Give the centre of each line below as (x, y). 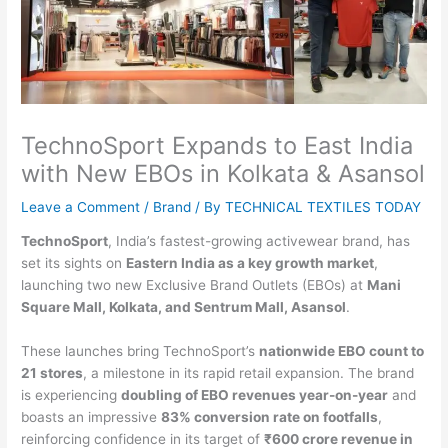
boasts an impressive (91, 417)
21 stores (52, 373)
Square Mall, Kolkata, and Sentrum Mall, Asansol (184, 307)
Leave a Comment (81, 206)
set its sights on (74, 263)
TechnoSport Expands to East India (217, 145)
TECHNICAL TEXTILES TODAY (323, 206)
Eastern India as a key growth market (250, 263)
